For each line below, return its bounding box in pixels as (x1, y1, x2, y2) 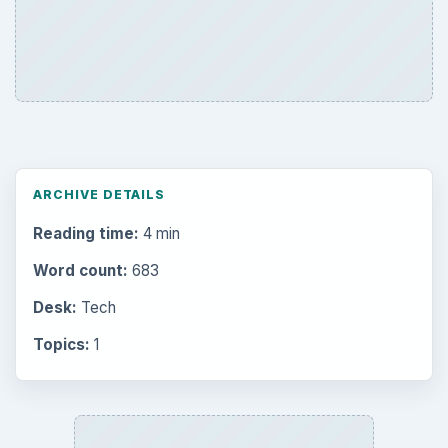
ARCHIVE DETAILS (32, 187, 166, 203)
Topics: (32, 335, 90, 355)
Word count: (32, 260, 128, 280)
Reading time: (32, 223, 139, 243)
